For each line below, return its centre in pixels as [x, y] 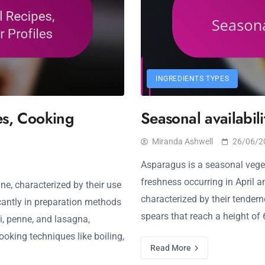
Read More [172, 248]
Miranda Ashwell [182, 141]
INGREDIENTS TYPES [193, 79]
